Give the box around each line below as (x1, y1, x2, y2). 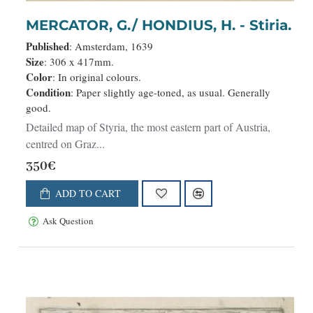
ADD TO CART (54, 186, 121, 200)
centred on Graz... (26, 136, 105, 151)
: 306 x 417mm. (44, 54, 114, 68)
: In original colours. (52, 69, 141, 84)
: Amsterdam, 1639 (69, 38, 153, 53)
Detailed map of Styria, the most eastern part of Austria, (26, 119, 270, 134)
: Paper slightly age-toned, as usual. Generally (71, 85, 270, 99)
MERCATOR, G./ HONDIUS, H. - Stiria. (249, 16, 291, 34)
